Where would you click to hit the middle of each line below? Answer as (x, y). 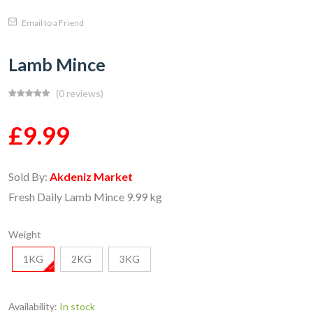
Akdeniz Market (91, 176)
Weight (25, 234)
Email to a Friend (52, 23)
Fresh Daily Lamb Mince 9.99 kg (86, 197)
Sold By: (29, 176)
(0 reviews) (80, 93)
